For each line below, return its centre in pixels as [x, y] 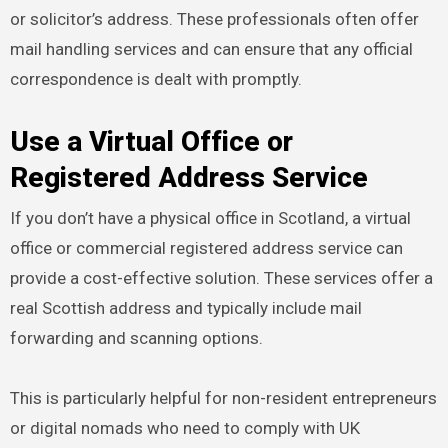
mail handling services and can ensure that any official [211, 49]
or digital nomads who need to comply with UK [184, 427]
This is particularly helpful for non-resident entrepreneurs [223, 397]
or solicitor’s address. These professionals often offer [214, 19]
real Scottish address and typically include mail [185, 307]
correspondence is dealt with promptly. [155, 79]
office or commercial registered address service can [206, 247]
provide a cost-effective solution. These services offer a [221, 277]
